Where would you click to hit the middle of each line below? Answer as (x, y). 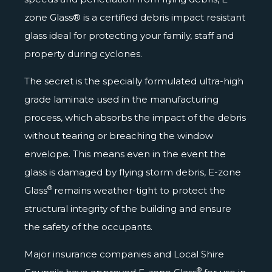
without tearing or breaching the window (119, 135)
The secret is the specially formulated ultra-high (134, 81)
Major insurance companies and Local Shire (124, 254)
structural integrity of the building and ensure (128, 208)
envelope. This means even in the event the (125, 154)
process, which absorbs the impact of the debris (135, 117)
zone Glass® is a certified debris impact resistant (135, 17)
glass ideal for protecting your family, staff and (129, 35)
